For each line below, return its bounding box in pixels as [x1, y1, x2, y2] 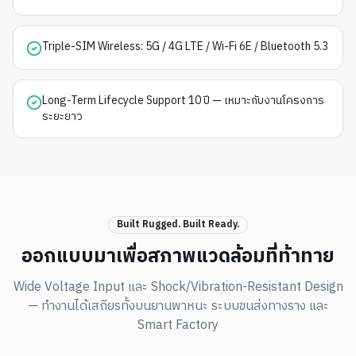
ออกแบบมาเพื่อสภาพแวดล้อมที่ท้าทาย [21, 243, 335, 267]
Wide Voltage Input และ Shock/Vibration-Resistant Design [13, 276, 343, 298]
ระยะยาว [42, 106, 83, 126]
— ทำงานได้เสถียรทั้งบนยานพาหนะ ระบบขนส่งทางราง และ [27, 295, 329, 317]
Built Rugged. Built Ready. [117, 216, 239, 232]
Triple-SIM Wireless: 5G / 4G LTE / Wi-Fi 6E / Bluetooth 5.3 [42, 37, 328, 56]
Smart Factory [137, 314, 219, 336]
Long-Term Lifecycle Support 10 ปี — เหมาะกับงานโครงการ [42, 91, 324, 110]
